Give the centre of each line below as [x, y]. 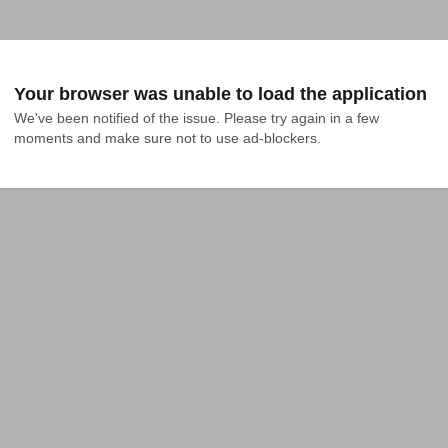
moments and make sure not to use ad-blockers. [167, 138]
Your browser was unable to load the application [220, 94]
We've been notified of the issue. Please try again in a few [196, 118]
